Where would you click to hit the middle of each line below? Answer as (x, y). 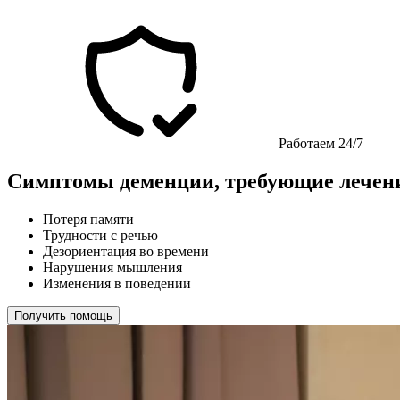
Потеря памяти (88, 219)
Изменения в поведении (117, 283)
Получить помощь (63, 315)
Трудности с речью (100, 235)
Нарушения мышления (112, 267)
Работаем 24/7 (319, 143)
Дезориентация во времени (126, 251)
